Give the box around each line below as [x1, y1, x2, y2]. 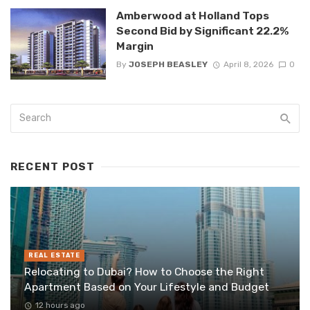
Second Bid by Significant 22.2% [116, 24, 289, 37]
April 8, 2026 [223, 59, 273, 69]
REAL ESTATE [28, 251, 80, 259]
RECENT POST [10, 161, 95, 173]
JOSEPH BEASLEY [128, 59, 208, 69]
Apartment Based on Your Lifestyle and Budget [24, 280, 269, 293]
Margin [116, 39, 154, 53]
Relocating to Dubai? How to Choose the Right [24, 264, 264, 278]
